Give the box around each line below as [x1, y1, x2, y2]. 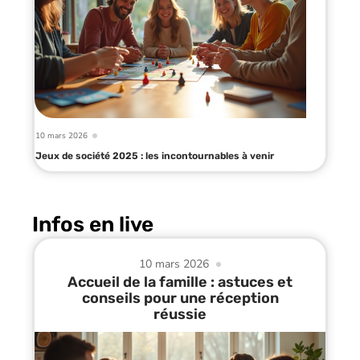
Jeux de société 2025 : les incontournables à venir [35, 149, 274, 162]
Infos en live [32, 211, 153, 237]
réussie [153, 305, 207, 323]
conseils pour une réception [81, 288, 279, 307]
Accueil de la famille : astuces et [67, 272, 292, 291]
